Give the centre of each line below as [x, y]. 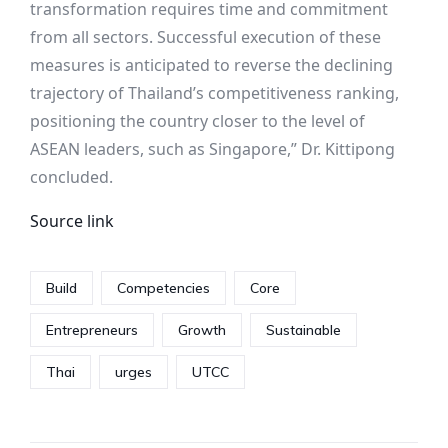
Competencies [163, 288]
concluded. [71, 177]
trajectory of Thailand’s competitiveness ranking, [214, 93]
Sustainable [303, 330]
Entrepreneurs [92, 330]
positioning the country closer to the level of [197, 121]
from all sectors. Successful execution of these [205, 37]
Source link [72, 221]
